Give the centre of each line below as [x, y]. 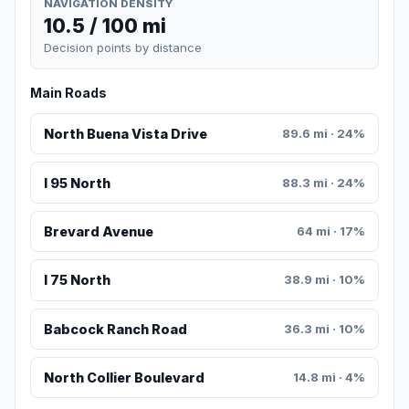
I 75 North [77, 280]
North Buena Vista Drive [125, 134]
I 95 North [77, 183]
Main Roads [68, 93]
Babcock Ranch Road [115, 329]
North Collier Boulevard [124, 378]
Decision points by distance [123, 48]
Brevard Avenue [98, 232]
